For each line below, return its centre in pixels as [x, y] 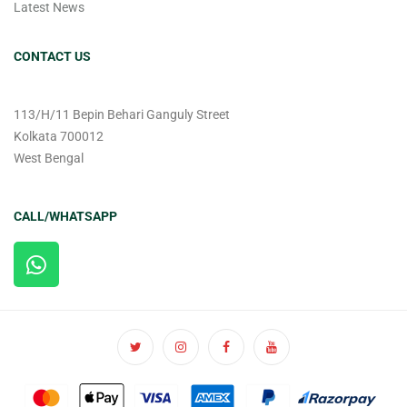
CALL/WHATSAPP [65, 217]
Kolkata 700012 [59, 137]
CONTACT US [52, 57]
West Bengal [49, 159]
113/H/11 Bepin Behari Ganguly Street [122, 115]
